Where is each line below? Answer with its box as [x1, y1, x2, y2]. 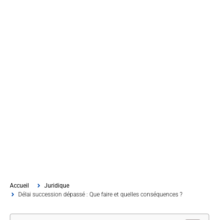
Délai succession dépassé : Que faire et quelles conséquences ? [18, 191, 182, 198]
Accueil [10, 182, 29, 190]
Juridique [44, 182, 69, 190]
